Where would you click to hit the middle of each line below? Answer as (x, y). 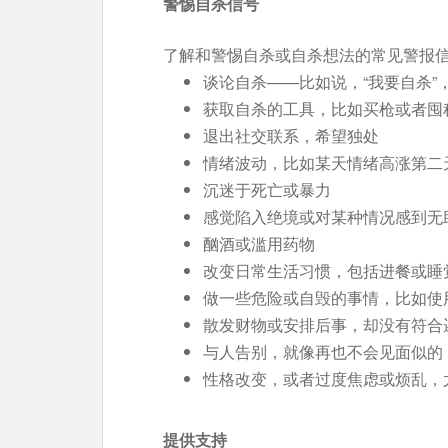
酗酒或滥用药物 (259, 243)
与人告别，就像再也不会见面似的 (323, 351)
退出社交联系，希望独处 (291, 135)
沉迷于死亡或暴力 (267, 189)
